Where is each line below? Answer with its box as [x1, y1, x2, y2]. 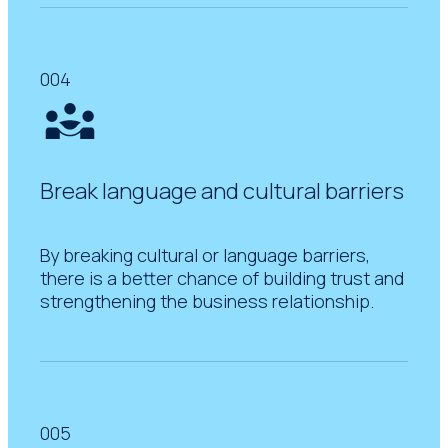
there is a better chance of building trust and [40, 266, 405, 291]
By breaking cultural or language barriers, [40, 243, 371, 268]
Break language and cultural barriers [40, 176, 405, 207]
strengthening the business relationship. [40, 289, 375, 314]
